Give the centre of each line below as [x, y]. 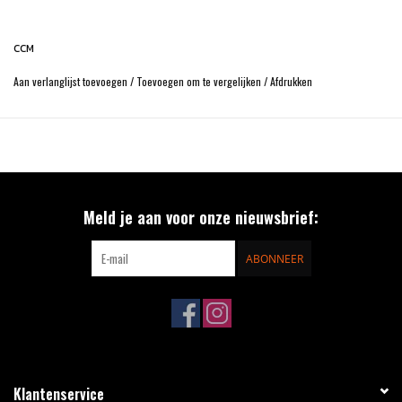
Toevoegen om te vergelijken [200, 82]
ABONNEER [274, 259]
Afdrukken [291, 82]
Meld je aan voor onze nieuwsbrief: [201, 218]
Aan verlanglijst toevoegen [72, 82]
